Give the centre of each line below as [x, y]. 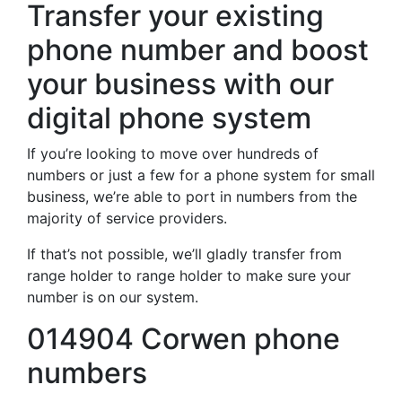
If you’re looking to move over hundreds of [173, 153]
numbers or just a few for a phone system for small [201, 175]
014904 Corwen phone [184, 339]
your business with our [180, 84]
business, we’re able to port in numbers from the [192, 197]
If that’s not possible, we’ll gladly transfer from [184, 254]
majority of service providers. [127, 218]
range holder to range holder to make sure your [189, 275]
